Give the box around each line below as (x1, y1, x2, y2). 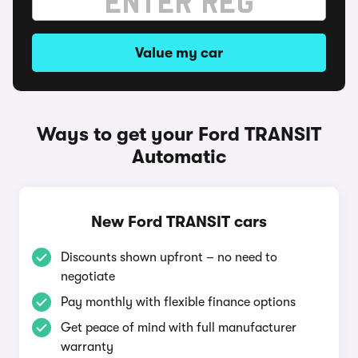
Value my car (135, 45, 223, 61)
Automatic (132, 145, 226, 168)
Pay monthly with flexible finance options (61, 295, 296, 309)
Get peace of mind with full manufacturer (61, 320, 296, 335)
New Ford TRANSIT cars (91, 213, 267, 231)
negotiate (61, 269, 115, 284)
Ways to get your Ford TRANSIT (37, 123, 321, 145)
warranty (61, 340, 113, 354)
